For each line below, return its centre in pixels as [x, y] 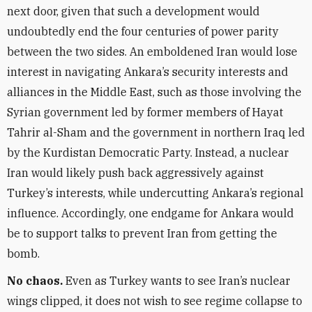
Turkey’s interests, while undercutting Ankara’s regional [155, 193]
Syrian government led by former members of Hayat [145, 112]
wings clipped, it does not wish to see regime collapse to [155, 301]
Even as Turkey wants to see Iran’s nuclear [177, 281]
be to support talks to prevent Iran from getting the [142, 233]
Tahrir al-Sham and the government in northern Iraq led [156, 132]
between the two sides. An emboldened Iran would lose [152, 52]
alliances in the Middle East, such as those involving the [154, 92]
